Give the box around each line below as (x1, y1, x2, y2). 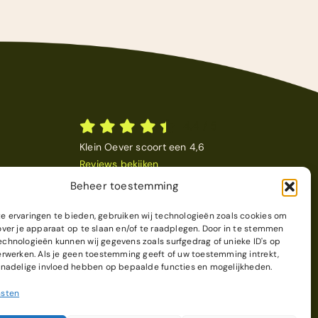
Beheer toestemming (70, 179, 179, 193)
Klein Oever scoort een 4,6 (79, 140, 205, 153)
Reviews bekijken (79, 157, 159, 170)
